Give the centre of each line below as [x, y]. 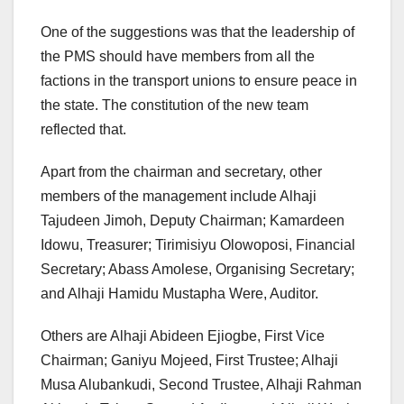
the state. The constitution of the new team [174, 106]
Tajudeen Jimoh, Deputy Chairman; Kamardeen [193, 221]
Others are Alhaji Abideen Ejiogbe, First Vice [183, 336]
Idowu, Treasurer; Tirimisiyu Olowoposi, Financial [198, 245]
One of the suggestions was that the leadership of [197, 32]
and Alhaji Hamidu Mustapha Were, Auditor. [179, 294]
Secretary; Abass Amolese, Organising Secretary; [197, 270]
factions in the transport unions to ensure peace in [199, 81]
